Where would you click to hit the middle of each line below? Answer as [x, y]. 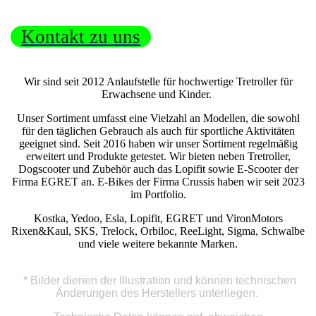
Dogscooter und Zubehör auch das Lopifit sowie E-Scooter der [158, 169]
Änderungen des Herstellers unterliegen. [158, 293]
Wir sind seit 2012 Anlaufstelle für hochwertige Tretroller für [158, 81]
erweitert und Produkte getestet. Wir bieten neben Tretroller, [158, 156]
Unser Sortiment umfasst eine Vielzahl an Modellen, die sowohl [158, 118]
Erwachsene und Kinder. [158, 94]
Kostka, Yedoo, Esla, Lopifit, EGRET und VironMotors [158, 218]
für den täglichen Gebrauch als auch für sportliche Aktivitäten [158, 130]
